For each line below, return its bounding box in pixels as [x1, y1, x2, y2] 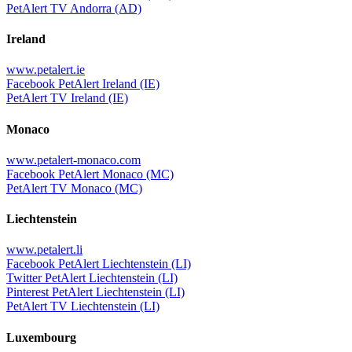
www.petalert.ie [6, 63, 85, 77]
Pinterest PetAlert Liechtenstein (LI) [6, 285, 185, 299]
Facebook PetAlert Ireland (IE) [6, 77, 159, 91]
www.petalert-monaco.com [6, 152, 141, 167]
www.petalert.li [6, 243, 82, 257]
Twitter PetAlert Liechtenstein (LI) [6, 271, 178, 285]
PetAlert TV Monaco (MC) [6, 181, 142, 195]
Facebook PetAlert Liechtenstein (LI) [6, 257, 191, 271]
